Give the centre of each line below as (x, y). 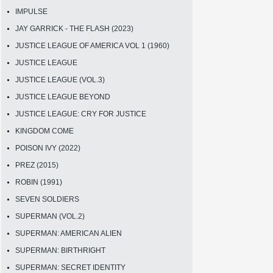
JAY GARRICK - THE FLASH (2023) (74, 28)
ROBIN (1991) (39, 182)
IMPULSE (31, 11)
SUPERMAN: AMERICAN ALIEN (69, 233)
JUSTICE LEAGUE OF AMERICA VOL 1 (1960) (92, 45)
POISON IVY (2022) (48, 148)
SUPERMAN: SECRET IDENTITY (70, 267)
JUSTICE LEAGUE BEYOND (63, 97)
